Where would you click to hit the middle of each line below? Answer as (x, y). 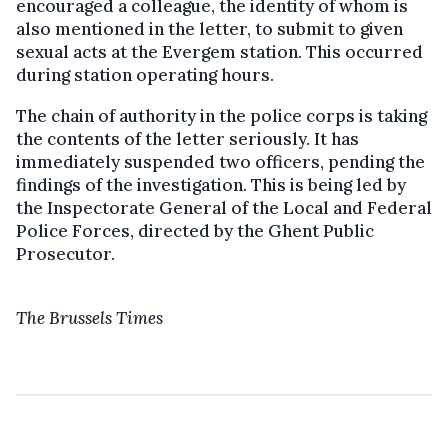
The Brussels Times (89, 318)
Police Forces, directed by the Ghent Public (195, 231)
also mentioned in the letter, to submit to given (209, 29)
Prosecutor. (65, 254)
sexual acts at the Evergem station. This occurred (219, 52)
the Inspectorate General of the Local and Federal (224, 208)
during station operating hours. (145, 75)
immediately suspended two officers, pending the (220, 162)
